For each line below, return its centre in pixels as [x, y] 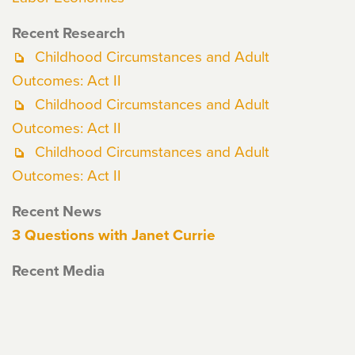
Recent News [57, 211]
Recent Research [69, 32]
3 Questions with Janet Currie [114, 235]
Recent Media [58, 270]
